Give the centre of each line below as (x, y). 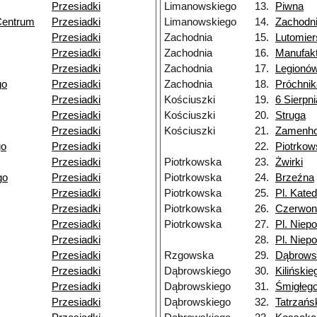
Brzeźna (295, 178)
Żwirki (289, 162)
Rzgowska (189, 256)
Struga (290, 116)
